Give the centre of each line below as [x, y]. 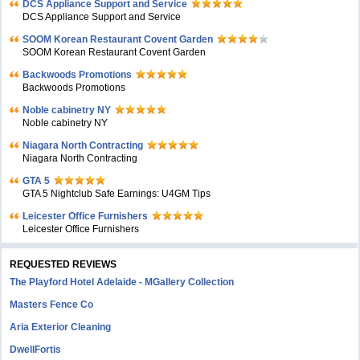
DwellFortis [36, 350]
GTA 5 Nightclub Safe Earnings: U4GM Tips [117, 194]
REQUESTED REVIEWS [63, 264]
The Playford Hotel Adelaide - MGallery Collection [122, 282]
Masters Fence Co [52, 305]
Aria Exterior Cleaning [61, 327]
